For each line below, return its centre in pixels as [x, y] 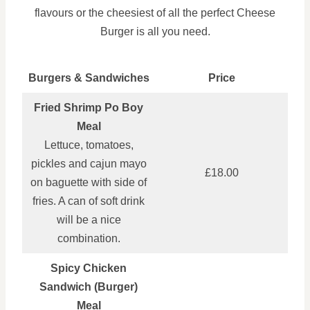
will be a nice [89, 220]
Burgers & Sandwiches [89, 78]
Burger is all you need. [155, 31]
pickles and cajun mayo [89, 164]
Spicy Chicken [89, 268]
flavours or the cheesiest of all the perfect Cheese [155, 13]
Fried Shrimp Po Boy [89, 108]
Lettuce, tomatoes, [89, 145]
